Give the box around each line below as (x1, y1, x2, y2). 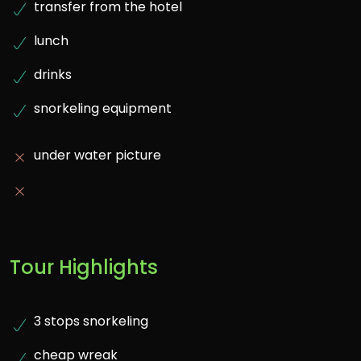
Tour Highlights (10, 254, 158, 281)
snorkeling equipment (34, 99, 172, 118)
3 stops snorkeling (34, 312, 148, 331)
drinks (34, 65, 72, 85)
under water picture (34, 146, 161, 165)
